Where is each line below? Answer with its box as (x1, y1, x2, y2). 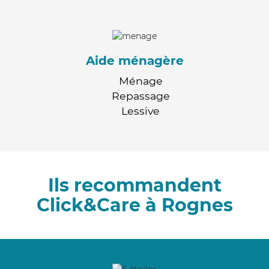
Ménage (118, 74, 163, 87)
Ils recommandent (47, 174, 222, 196)
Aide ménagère (85, 53, 184, 68)
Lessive (121, 104, 160, 117)
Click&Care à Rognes (36, 193, 233, 216)
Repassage (111, 89, 170, 102)
